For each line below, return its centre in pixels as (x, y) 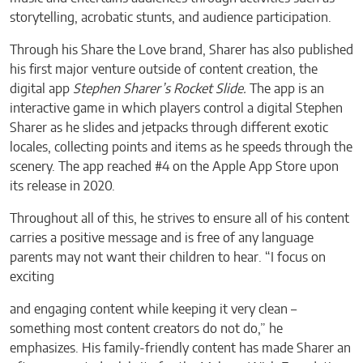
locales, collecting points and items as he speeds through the (181, 147)
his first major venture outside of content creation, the (164, 69)
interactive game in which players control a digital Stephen (176, 108)
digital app (41, 89)
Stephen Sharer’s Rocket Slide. (161, 89)
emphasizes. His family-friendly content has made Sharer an (180, 348)
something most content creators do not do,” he (146, 329)
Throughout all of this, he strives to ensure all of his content (179, 218)
